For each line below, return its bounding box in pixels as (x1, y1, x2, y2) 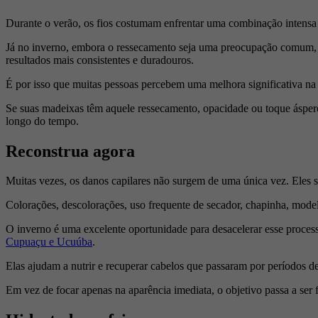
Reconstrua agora (6, 141, 135, 160)
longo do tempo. (6, 114, 79, 127)
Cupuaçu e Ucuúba (6, 236, 92, 248)
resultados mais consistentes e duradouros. (6, 53, 194, 66)
